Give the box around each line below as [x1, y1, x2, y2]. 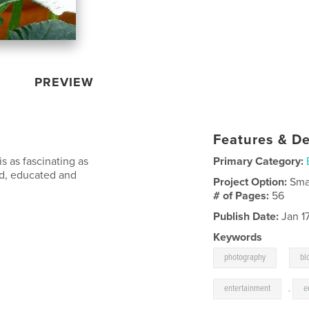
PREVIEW [34, 74, 94, 90]
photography [224, 251, 266, 263]
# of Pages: [213, 188, 272, 203]
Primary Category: [213, 154, 304, 168]
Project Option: [213, 175, 290, 189]
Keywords [213, 230, 263, 244]
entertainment [224, 282, 271, 295]
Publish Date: [213, 209, 279, 223]
